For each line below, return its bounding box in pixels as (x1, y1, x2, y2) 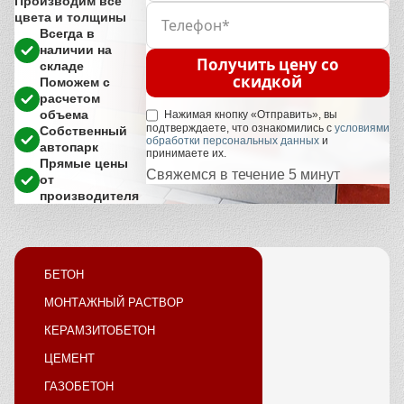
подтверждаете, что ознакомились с (145, 121, 335, 134)
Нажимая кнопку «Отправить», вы (161, 108, 337, 122)
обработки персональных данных (145, 133, 319, 147)
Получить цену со (196, 54, 339, 76)
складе (40, 59, 84, 73)
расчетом (40, 91, 100, 106)
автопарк (40, 140, 98, 154)
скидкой (233, 71, 303, 93)
